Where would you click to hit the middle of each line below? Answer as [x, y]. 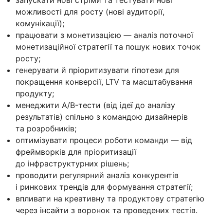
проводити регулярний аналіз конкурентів [97, 175]
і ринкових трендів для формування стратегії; [104, 187]
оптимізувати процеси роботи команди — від [104, 140]
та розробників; [46, 128]
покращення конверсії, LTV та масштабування [104, 82]
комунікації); [40, 23]
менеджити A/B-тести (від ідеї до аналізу [95, 105]
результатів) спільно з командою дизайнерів [102, 117]
